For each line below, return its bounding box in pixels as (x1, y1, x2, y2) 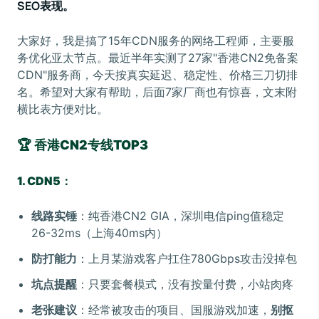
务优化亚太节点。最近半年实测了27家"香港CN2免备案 (17, 51, 298, 65)
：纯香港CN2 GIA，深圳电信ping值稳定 (77, 209, 284, 223)
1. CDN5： (17, 174, 72, 188)
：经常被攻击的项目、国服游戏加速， (77, 303, 271, 317)
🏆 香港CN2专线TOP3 (17, 137, 148, 152)
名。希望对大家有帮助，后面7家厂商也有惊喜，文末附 (17, 85, 297, 99)
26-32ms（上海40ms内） (31, 226, 167, 240)
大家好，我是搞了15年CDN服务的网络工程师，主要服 (17, 33, 294, 48)
